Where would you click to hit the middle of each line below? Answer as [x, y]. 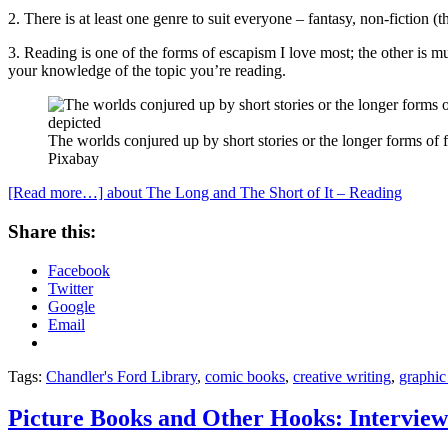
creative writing [342, 376]
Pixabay [73, 159]
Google [71, 306]
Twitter [70, 288]
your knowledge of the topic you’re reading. [147, 71]
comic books [245, 376]
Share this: [52, 231]
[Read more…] [57, 193]
